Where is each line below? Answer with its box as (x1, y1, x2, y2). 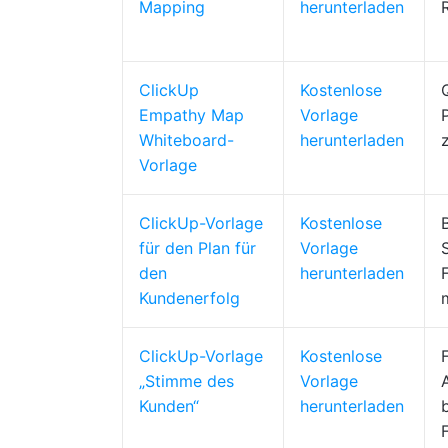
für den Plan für (139, 238, 256, 258)
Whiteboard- (139, 130, 234, 150)
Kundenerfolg (139, 288, 240, 308)
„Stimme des (139, 371, 234, 391)
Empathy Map (139, 105, 244, 125)
